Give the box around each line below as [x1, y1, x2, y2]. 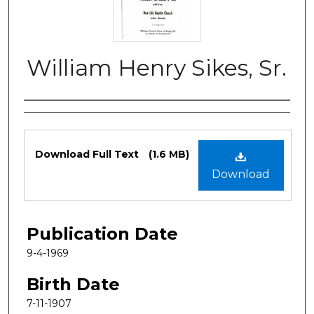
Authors [24, 104, 90, 125]
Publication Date [27, 223, 178, 244]
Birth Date [27, 273, 120, 294]
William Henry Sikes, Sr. [27, 53, 287, 81]
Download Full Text [35, 147, 142, 161]
